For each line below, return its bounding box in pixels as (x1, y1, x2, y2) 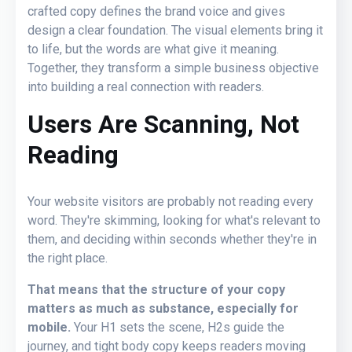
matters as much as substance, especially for (27, 300, 299, 316)
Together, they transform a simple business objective (27, 60, 319, 75)
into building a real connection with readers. (27, 79, 264, 94)
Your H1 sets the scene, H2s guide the (74, 319, 284, 335)
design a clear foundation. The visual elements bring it (27, 22, 323, 38)
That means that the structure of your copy (27, 281, 285, 297)
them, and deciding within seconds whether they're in (27, 231, 317, 247)
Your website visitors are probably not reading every (27, 193, 313, 209)
